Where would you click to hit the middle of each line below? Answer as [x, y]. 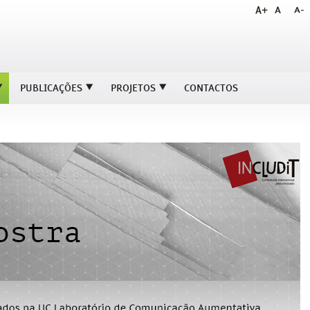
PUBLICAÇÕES [51, 88]
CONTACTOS [211, 88]
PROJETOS [133, 88]
